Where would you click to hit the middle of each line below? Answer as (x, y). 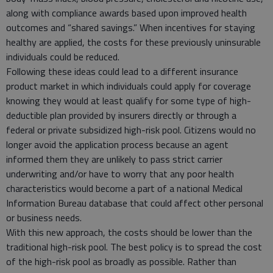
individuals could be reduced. (63, 56)
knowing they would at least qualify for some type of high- (129, 100)
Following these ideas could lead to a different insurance (122, 71)
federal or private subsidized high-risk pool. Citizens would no (131, 129)
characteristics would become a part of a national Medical (124, 188)
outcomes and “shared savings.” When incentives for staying (131, 27)
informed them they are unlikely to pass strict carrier (114, 159)
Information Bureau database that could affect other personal (135, 203)
